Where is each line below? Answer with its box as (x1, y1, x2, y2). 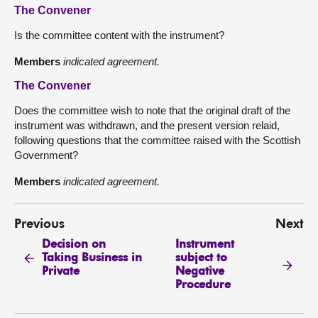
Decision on (42, 238, 106, 251)
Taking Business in (42, 252, 143, 264)
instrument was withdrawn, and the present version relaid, (14, 119, 280, 131)
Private (42, 265, 80, 278)
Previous (14, 218, 65, 231)
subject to (175, 252, 227, 264)
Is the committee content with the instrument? (14, 29, 224, 41)
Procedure (175, 279, 231, 291)
